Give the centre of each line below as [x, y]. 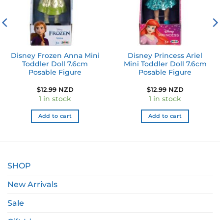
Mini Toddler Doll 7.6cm [165, 64]
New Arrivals [32, 185]
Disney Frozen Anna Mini [55, 56]
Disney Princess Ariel [165, 56]
